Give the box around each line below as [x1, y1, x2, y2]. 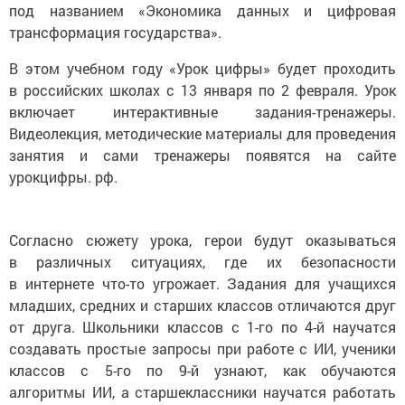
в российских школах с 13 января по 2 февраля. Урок [9, 80, 396, 100]
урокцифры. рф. [9, 167, 118, 187]
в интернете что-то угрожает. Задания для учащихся [9, 274, 396, 294]
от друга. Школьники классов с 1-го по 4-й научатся [9, 317, 396, 337]
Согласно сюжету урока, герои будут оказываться [9, 231, 396, 250]
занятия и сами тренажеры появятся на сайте [9, 146, 396, 165]
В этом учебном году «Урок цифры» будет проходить [9, 59, 396, 79]
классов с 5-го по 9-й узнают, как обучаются [9, 361, 396, 381]
